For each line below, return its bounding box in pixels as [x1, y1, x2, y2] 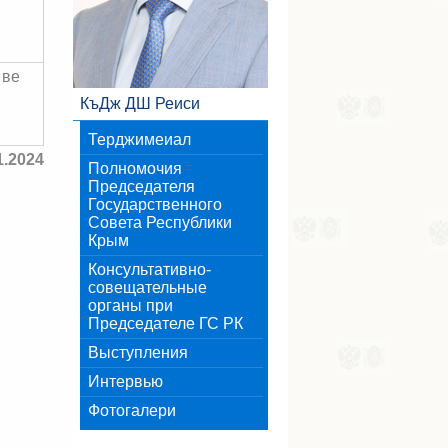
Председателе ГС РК [88, 315, 243, 332]
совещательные [88, 279, 207, 296]
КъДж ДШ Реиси [80, 95, 200, 112]
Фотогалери [88, 402, 176, 419]
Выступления [88, 344, 188, 361]
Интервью [88, 373, 163, 390]
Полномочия [88, 160, 182, 177]
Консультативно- [88, 261, 211, 278]
